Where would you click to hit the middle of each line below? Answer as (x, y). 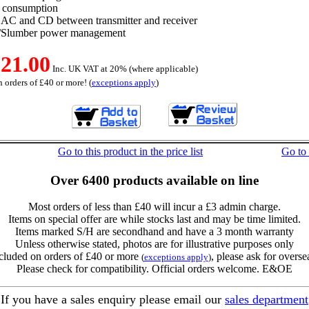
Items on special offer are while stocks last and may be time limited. (154, 219)
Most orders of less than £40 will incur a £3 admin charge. (154, 207)
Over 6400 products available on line (154, 180)
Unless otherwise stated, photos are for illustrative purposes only (154, 244)
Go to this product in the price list (130, 151)
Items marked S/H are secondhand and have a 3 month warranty (154, 232)
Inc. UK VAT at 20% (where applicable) (124, 69)
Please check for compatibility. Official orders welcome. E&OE (154, 269)
